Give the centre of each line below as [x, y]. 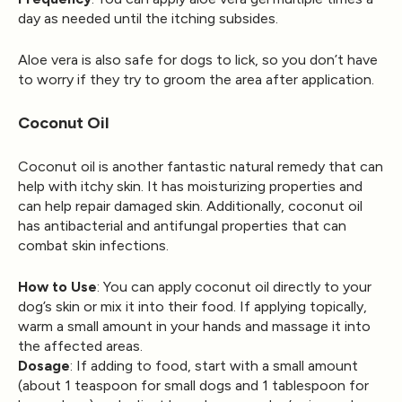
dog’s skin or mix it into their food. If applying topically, [192, 306]
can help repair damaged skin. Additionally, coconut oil [190, 205]
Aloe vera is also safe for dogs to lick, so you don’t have [198, 59]
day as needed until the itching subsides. [148, 18]
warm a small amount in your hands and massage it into [194, 326]
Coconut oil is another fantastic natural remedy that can [201, 166]
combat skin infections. [93, 245]
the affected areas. [80, 345]
